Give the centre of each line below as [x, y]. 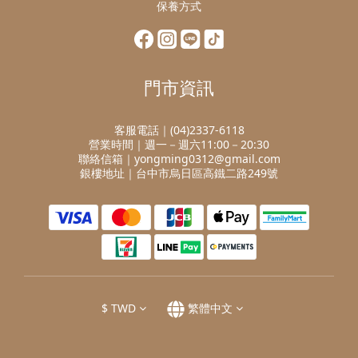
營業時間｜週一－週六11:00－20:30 [179, 144]
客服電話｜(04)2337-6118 [179, 130]
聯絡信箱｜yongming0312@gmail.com [179, 159]
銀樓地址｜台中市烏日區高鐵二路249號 [179, 173]
